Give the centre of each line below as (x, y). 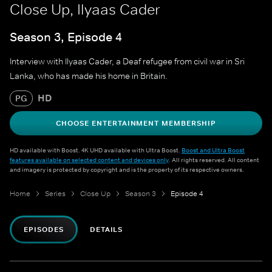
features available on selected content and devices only (89, 160)
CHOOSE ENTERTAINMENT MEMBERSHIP (136, 124)
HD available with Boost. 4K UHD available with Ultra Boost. (96, 150)
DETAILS (106, 230)
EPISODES (44, 230)
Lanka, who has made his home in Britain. (89, 76)
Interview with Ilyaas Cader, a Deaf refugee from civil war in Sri (127, 62)
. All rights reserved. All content (214, 160)
